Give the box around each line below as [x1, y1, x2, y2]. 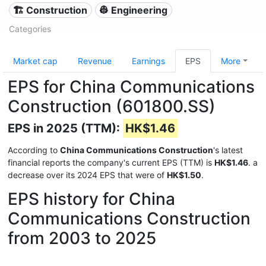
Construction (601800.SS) [8, 96, 216, 116]
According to [8, 145, 60, 155]
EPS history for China [8, 189, 175, 209]
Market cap [13, 56, 58, 66]
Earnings [132, 56, 165, 66]
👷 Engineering [99, 4, 168, 16]
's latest [213, 145, 243, 155]
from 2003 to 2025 [8, 228, 156, 248]
